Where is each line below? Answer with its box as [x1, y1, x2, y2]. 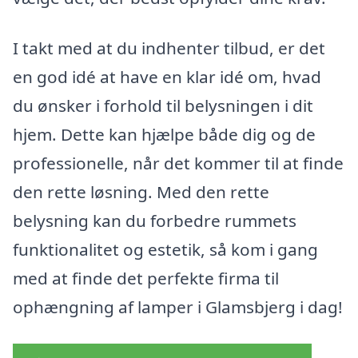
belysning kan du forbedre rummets [13, 209, 296, 233]
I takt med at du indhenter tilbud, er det [13, 37, 325, 60]
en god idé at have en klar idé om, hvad [13, 66, 321, 89]
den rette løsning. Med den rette [13, 181, 269, 204]
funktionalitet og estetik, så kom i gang [13, 238, 318, 261]
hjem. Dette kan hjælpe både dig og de [13, 123, 316, 146]
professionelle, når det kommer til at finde [13, 152, 344, 175]
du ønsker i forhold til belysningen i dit [13, 94, 313, 117]
